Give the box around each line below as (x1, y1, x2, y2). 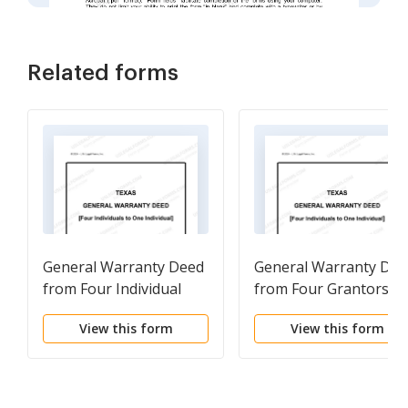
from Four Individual (43, 279, 181, 299)
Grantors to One (43, 301, 155, 321)
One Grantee (254, 301, 342, 321)
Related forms (27, 62, 178, 84)
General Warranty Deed (43, 257, 204, 277)
